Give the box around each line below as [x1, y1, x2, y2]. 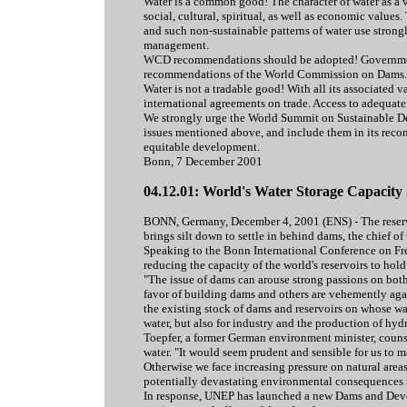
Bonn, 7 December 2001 [144, 154, 263, 168]
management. [144, 38, 209, 52]
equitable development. [144, 140, 260, 154]
